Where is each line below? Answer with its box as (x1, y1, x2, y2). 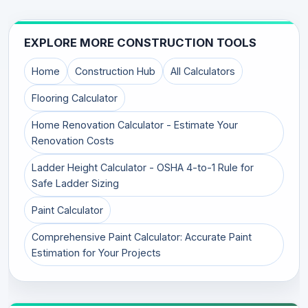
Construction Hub (75, 65, 155, 77)
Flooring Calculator (32, 92, 118, 104)
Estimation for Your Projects (32, 247, 161, 258)
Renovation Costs (32, 135, 114, 146)
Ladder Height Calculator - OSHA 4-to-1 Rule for (32, 162, 254, 173)
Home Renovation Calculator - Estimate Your (32, 119, 238, 131)
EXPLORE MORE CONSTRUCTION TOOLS (24, 36, 256, 49)
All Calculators (170, 65, 235, 77)
